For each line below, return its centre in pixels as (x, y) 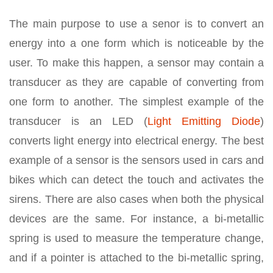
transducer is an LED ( (78, 121)
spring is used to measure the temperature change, (136, 238)
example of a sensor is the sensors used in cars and (136, 160)
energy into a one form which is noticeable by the (136, 43)
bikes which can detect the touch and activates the (136, 179)
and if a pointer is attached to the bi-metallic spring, (136, 257)
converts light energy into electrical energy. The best (136, 140)
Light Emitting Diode (204, 121)
